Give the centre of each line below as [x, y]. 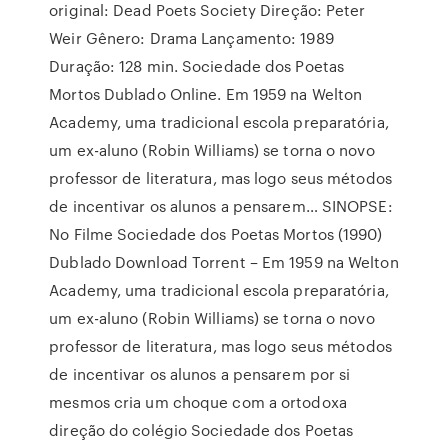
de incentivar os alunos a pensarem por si [200, 374]
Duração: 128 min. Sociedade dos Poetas [197, 66]
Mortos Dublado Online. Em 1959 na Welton [206, 94]
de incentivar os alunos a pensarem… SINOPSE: [221, 206]
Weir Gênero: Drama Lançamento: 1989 [191, 38]
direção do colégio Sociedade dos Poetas [201, 430]
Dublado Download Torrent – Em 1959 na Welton [224, 262]
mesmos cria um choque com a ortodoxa [198, 402]
